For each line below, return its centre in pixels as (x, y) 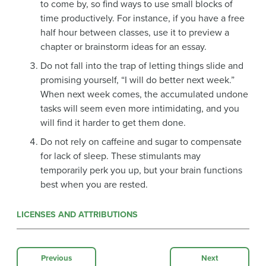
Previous (56, 258)
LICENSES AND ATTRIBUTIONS (77, 214)
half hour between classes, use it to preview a (135, 32)
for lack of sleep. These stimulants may (121, 156)
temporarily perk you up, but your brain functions (141, 170)
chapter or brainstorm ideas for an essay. (123, 47)
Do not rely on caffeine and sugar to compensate (141, 142)
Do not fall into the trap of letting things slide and (142, 66)
